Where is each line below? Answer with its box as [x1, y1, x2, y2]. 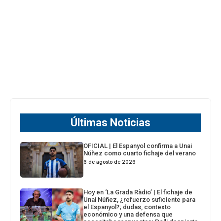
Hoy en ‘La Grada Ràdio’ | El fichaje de [83, 188, 193, 196]
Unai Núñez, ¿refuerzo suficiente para [83, 195, 196, 203]
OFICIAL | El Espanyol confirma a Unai [83, 142, 192, 149]
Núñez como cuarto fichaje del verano [83, 149, 196, 157]
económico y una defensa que [83, 210, 173, 218]
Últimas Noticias [71, 116, 150, 129]
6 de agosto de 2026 [83, 158, 136, 165]
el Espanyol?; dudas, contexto [83, 203, 171, 211]
